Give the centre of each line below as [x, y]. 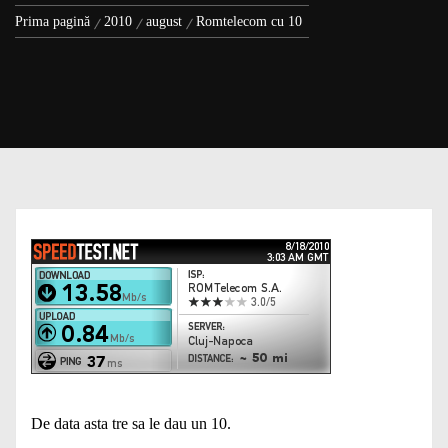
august [164, 21]
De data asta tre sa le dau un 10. [131, 423]
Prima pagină [52, 21]
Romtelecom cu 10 [249, 21]
